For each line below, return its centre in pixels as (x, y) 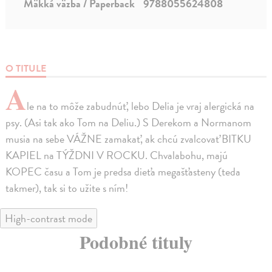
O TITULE (26, 69)
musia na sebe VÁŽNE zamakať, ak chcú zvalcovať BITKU (129, 139)
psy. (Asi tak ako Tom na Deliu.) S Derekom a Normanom (129, 123)
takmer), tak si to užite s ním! (67, 188)
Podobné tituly (136, 242)
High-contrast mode (49, 219)
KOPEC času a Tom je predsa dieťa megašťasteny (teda (123, 172)
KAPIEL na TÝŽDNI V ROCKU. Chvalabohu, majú (117, 155)
